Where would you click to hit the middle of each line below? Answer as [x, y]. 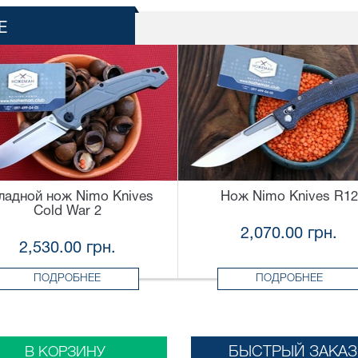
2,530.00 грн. [67, 249]
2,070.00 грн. [289, 235]
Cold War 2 [67, 212]
